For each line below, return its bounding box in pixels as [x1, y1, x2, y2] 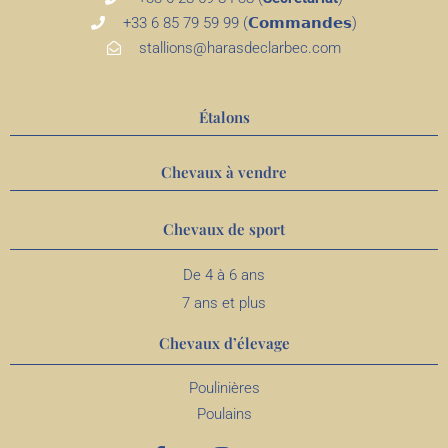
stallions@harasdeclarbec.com [139, 38, 342, 57]
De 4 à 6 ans [183, 265, 265, 284]
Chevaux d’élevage [158, 332, 290, 353]
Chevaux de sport [163, 218, 285, 239]
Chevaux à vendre [161, 161, 287, 182]
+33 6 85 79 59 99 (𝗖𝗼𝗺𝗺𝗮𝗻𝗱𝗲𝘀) [123, 13, 358, 32]
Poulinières [188, 378, 260, 397]
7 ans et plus [182, 293, 266, 312]
